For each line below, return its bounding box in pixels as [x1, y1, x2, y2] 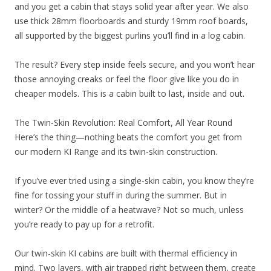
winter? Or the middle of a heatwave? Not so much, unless [15, 203, 244, 215]
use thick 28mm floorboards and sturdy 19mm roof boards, [15, 15, 248, 27]
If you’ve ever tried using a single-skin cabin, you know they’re [15, 174, 254, 186]
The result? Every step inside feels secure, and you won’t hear [15, 58, 255, 70]
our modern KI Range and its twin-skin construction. [15, 145, 217, 157]
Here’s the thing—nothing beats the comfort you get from [15, 131, 242, 143]
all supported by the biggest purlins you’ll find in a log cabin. [15, 29, 245, 41]
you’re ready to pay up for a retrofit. [15, 218, 154, 230]
